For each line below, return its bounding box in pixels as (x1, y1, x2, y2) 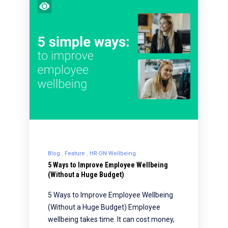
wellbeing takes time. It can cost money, (47, 215, 175, 223)
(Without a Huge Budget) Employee (47, 203, 160, 211)
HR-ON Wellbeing (89, 150, 136, 157)
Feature (64, 150, 85, 157)
